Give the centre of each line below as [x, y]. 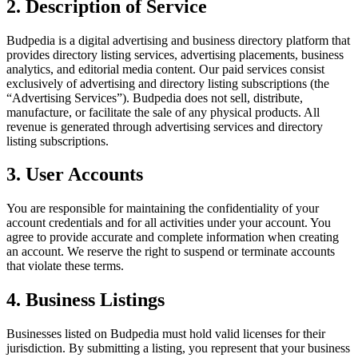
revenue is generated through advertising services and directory [165, 126]
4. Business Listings [86, 300]
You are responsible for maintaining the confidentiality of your [163, 209]
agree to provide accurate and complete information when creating [173, 237]
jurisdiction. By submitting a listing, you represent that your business [178, 348]
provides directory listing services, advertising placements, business [175, 54]
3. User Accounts [75, 175]
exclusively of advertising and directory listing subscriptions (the [168, 83]
